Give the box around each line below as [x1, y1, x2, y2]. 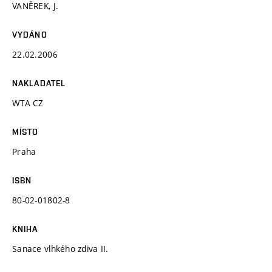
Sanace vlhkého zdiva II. [12, 242, 109, 254]
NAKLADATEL [12, 78, 66, 88]
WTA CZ [12, 97, 44, 109]
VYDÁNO [12, 29, 47, 39]
